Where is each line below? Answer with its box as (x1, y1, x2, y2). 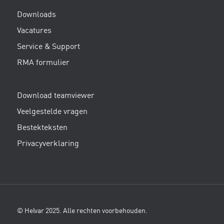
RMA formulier (16, 59, 69, 67)
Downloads (16, 11, 56, 19)
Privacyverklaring (16, 139, 79, 148)
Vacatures (16, 27, 51, 35)
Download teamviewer (16, 91, 94, 100)
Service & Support (16, 43, 80, 51)
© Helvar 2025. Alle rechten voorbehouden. (16, 207, 147, 214)
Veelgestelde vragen (16, 107, 87, 116)
